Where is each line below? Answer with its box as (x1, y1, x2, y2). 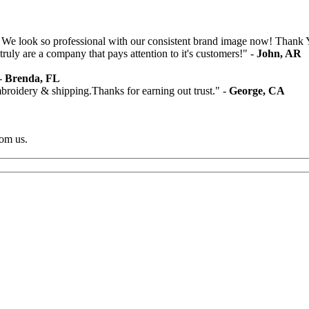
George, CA (229, 85, 285, 97)
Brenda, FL (5, 72, 60, 84)
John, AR (257, 48, 301, 59)
